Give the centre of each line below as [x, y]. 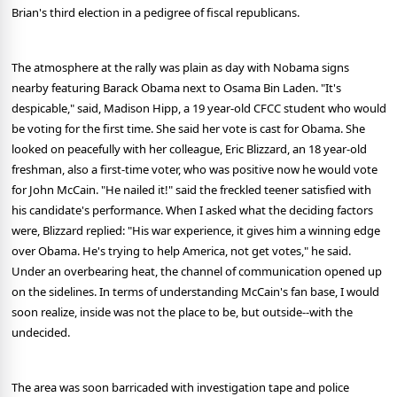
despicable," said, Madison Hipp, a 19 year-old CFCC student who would [199, 109]
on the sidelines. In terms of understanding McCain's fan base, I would [195, 292]
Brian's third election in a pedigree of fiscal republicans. [156, 13]
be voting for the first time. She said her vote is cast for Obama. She [188, 129]
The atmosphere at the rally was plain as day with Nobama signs [180, 68]
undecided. [41, 333]
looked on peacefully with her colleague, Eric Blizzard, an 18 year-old [189, 149]
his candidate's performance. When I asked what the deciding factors [192, 210]
